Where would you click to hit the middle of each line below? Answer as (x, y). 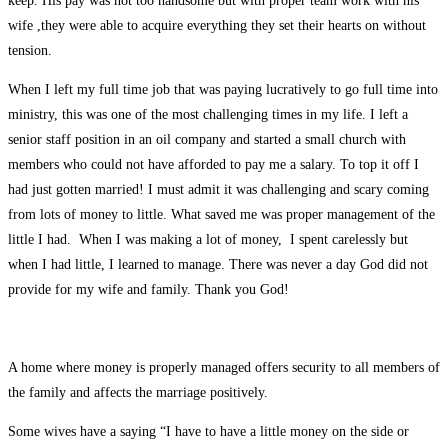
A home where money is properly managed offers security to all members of (224, 367)
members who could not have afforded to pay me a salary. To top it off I (213, 164)
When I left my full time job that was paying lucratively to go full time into (223, 89)
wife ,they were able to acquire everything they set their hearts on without (217, 25)
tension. (30, 50)
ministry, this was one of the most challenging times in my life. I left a (208, 114)
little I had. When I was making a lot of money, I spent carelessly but (208, 239)
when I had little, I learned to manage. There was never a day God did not (218, 264)
